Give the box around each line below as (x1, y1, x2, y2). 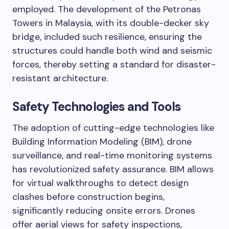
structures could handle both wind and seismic (12, 44, 212, 57)
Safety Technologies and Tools (12, 99, 181, 114)
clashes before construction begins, (12, 191, 165, 203)
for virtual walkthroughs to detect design (12, 177, 189, 189)
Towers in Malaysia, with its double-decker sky (12, 17, 209, 29)
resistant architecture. (12, 72, 108, 84)
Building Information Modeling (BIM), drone (12, 135, 192, 148)
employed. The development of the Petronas (12, 3, 201, 15)
